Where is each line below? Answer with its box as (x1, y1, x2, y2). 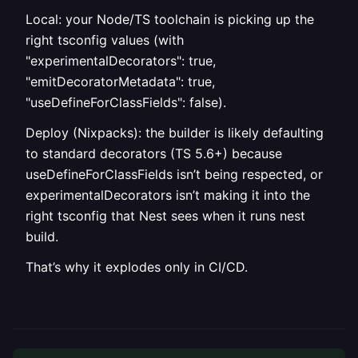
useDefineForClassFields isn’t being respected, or (26, 166, 323, 182)
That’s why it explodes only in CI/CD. (26, 259, 248, 275)
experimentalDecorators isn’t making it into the (26, 187, 310, 203)
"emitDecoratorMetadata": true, (26, 74, 215, 89)
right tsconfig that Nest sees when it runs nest (26, 208, 305, 224)
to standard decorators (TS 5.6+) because (26, 145, 282, 161)
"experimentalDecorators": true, (26, 53, 216, 69)
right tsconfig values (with (26, 32, 184, 48)
